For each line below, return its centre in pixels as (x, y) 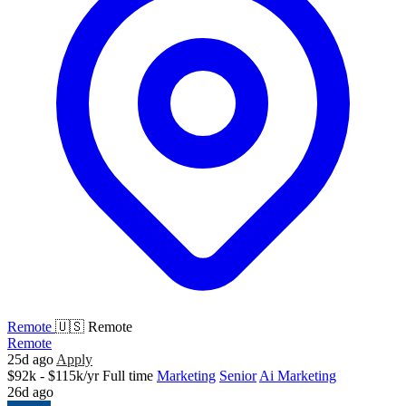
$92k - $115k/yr (53, 375)
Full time (128, 375)
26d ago (30, 391)
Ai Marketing (298, 375)
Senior (238, 375)
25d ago (30, 359)
